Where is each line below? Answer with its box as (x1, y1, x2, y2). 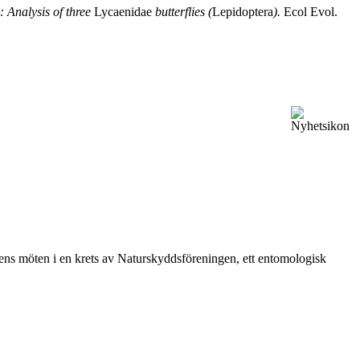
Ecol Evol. (280, 4, 337, 18)
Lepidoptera (212, 4, 273, 18)
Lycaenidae (94, 4, 152, 18)
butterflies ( (152, 4, 212, 18)
